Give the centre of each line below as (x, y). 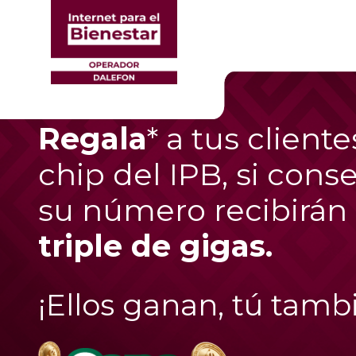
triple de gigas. (155, 246)
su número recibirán (193, 210)
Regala (93, 139)
